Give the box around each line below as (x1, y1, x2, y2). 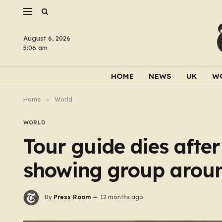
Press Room (54, 193, 91, 201)
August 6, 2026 (23, 34, 70, 42)
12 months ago (100, 193, 143, 201)
